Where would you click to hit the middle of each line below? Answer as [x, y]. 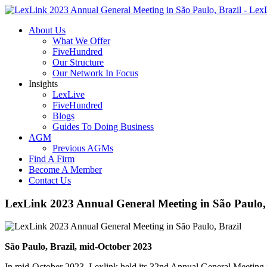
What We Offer [81, 41]
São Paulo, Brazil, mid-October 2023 [78, 247]
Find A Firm [52, 159]
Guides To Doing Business [103, 127]
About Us [47, 30]
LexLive [69, 94]
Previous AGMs [83, 148]
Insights [43, 84]
